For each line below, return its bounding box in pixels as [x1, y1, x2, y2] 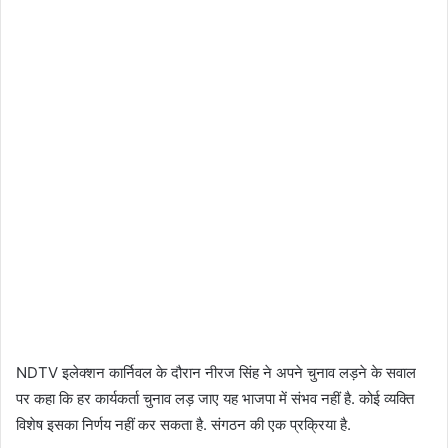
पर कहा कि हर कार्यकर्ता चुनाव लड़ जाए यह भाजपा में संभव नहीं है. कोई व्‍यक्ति [16, 389, 414, 408]
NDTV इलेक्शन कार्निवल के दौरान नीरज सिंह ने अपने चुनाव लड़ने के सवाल [16, 363, 416, 382]
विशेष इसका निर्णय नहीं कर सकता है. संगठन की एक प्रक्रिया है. [16, 415, 351, 434]
